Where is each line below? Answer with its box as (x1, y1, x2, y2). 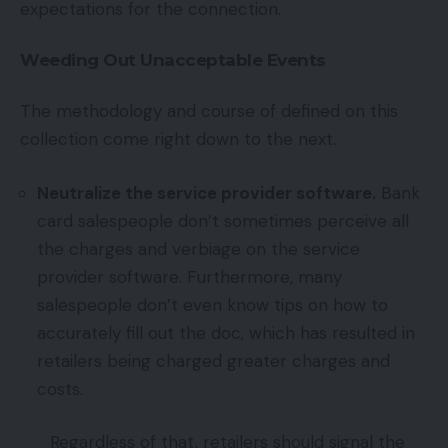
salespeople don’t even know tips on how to (37, 293, 388, 316)
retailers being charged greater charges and (37, 349, 390, 372)
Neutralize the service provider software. (37, 181, 376, 204)
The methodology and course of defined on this (20, 100, 398, 123)
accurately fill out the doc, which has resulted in (37, 321, 415, 344)
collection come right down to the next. (20, 128, 336, 151)
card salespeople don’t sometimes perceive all (37, 209, 409, 232)
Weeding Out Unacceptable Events (20, 49, 326, 70)
